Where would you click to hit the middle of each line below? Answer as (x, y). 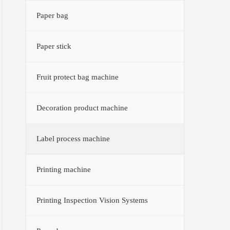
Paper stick (54, 46)
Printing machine (64, 169)
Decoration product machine (82, 108)
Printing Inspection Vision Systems (92, 200)
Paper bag (53, 15)
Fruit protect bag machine (78, 77)
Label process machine (73, 138)
